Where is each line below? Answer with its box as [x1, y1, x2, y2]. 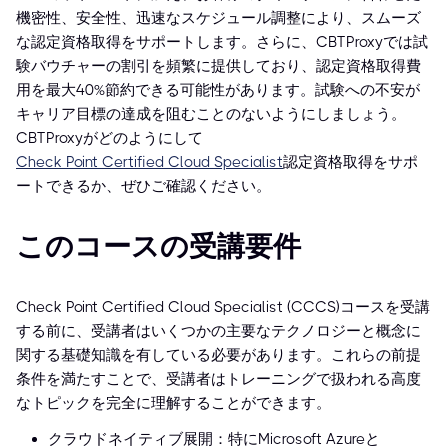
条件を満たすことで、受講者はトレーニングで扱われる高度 [16, 370, 421, 389]
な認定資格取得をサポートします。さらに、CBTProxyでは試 [16, 33, 428, 52]
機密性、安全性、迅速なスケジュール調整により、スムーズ [16, 9, 421, 28]
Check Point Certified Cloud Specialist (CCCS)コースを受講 [16, 298, 430, 317]
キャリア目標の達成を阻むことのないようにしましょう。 [16, 105, 406, 124]
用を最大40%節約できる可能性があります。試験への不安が [16, 81, 420, 100]
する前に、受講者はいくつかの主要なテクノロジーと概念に [16, 322, 421, 341]
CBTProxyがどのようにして [16, 129, 203, 148]
